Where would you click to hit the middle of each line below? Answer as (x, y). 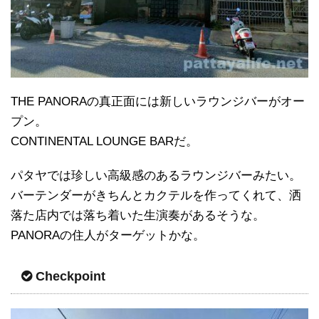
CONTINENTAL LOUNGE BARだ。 (104, 142)
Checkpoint (70, 277)
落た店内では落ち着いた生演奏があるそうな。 (138, 216)
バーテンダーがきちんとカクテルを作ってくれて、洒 (156, 196)
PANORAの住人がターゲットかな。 (108, 236)
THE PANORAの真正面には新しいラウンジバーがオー (158, 102)
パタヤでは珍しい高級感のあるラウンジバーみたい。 (156, 176)
